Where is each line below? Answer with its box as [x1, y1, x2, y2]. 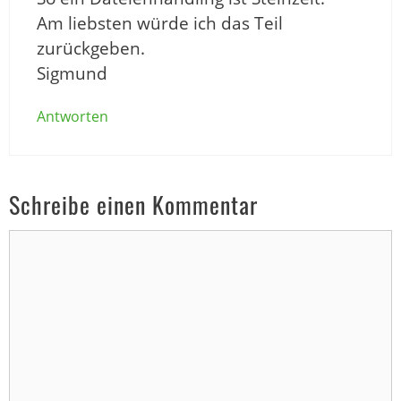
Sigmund [37, 62, 107, 86]
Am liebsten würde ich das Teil [37, 12, 283, 36]
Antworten [37, 107, 108, 127]
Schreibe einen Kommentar [9, 186, 258, 222]
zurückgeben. [37, 37, 145, 61]
